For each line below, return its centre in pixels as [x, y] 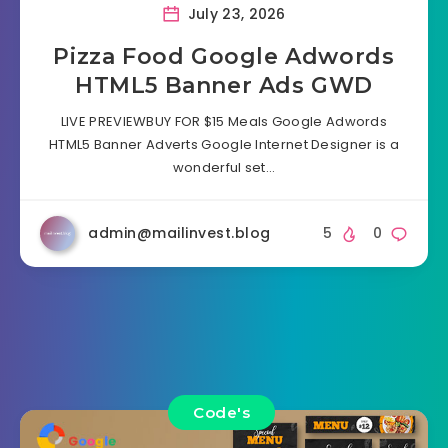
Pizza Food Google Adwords [224, 57]
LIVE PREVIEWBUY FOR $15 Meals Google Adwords [224, 122]
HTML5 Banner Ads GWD [223, 86]
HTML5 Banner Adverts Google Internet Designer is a [224, 145]
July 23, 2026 [234, 13]
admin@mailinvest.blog [179, 233]
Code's [221, 412]
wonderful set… [224, 168]
